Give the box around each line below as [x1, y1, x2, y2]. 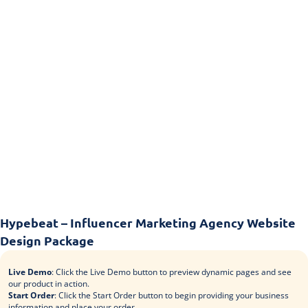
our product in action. [8, 277, 89, 289]
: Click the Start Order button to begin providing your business [54, 289, 289, 300]
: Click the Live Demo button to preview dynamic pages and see [51, 265, 291, 277]
